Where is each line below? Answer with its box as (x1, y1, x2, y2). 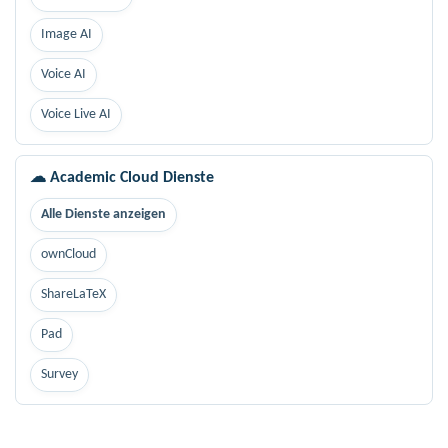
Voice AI (41, 66, 86, 82)
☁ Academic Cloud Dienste (30, 169, 214, 186)
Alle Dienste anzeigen (41, 206, 166, 222)
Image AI (41, 26, 92, 42)
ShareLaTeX (41, 286, 106, 302)
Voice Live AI (41, 106, 111, 122)
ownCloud (41, 246, 96, 262)
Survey (41, 366, 78, 382)
